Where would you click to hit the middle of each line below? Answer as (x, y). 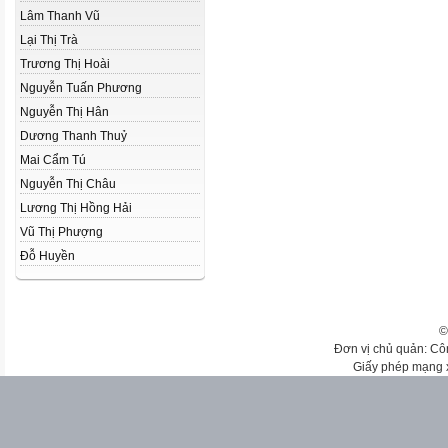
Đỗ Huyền (47, 256)
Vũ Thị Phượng (61, 232)
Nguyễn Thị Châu (68, 184)
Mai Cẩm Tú (53, 160)
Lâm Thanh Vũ (60, 16)
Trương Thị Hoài (65, 64)
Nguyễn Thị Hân (64, 112)
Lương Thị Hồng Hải (76, 208)
